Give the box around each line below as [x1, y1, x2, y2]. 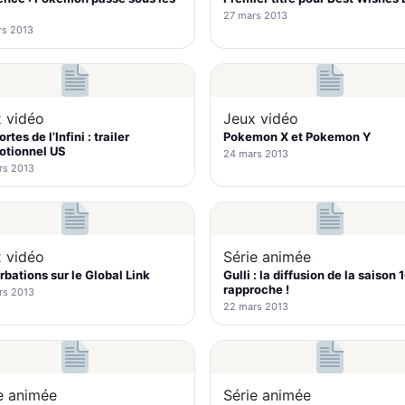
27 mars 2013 [223, 9, 287, 22]
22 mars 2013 [223, 300, 288, 313]
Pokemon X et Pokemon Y [223, 129, 371, 144]
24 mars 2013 [223, 147, 288, 160]
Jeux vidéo [223, 109, 298, 127]
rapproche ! [223, 282, 289, 297]
